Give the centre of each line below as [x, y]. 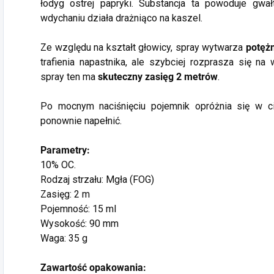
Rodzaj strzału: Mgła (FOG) [97, 180]
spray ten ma [69, 77]
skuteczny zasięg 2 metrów [158, 77]
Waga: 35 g [64, 238]
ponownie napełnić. [81, 121]
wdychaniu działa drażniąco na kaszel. [121, 18]
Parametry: [65, 150]
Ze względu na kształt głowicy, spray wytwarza [143, 47]
